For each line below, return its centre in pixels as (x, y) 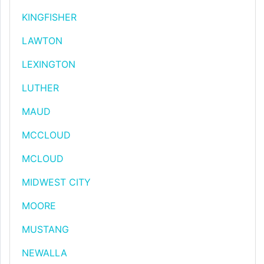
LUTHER (40, 88)
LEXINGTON (49, 64)
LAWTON (42, 41)
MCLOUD (43, 159)
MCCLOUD (46, 135)
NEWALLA (44, 253)
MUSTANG (45, 229)
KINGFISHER (49, 17)
